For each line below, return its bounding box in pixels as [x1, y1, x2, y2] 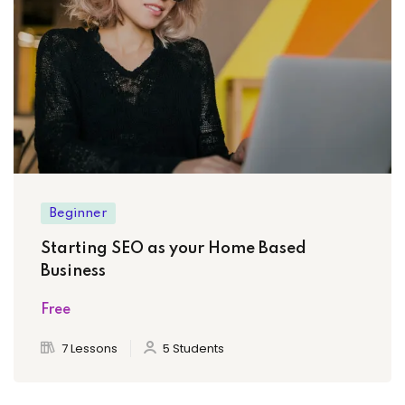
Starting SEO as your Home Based [41, 240, 306, 258]
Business [41, 263, 106, 280]
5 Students [163, 340, 224, 358]
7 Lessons [61, 340, 118, 358]
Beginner [50, 207, 107, 221]
